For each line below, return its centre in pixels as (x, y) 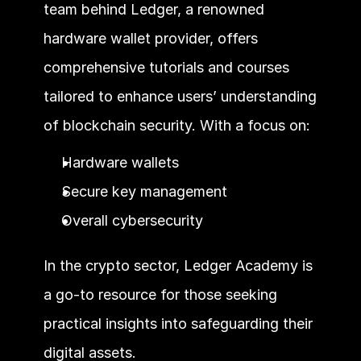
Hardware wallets (120, 162)
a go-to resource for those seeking (160, 294)
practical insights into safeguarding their (178, 323)
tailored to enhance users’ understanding (180, 96)
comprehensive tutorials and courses (166, 67)
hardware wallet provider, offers (150, 38)
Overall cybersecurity (134, 220)
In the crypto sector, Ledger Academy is (178, 265)
